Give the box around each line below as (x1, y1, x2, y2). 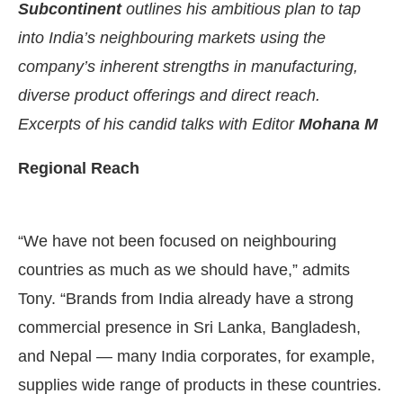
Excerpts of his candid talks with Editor (18, 114, 299, 133)
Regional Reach (18, 158, 139, 177)
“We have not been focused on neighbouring (18, 231, 336, 250)
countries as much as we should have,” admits (18, 260, 350, 279)
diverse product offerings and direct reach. (18, 85, 320, 104)
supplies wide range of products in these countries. (18, 375, 381, 394)
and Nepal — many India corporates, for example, (18, 346, 375, 365)
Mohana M (299, 114, 378, 133)
